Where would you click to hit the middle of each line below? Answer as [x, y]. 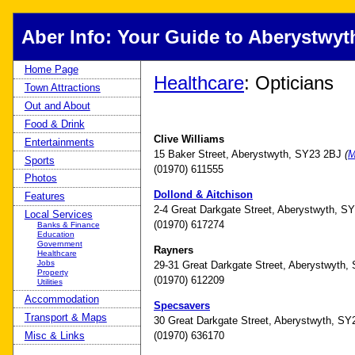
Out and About [57, 106]
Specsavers [182, 305]
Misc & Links [54, 335]
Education [55, 235]
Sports [39, 160]
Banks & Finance [68, 225]
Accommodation [61, 300]
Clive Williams [189, 139]
